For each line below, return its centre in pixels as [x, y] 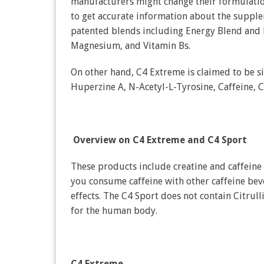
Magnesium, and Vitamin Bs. [130, 46]
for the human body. [114, 211]
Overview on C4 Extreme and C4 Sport [159, 140]
